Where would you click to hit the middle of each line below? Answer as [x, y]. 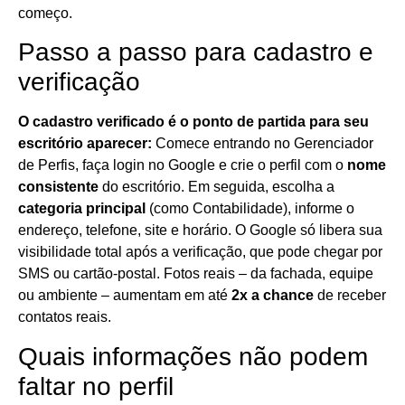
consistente [58, 187]
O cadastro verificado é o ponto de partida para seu [193, 122]
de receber [350, 296]
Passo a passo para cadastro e [196, 52]
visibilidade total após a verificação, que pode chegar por [200, 252]
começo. [45, 13]
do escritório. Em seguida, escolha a [217, 187]
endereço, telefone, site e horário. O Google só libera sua [200, 231]
